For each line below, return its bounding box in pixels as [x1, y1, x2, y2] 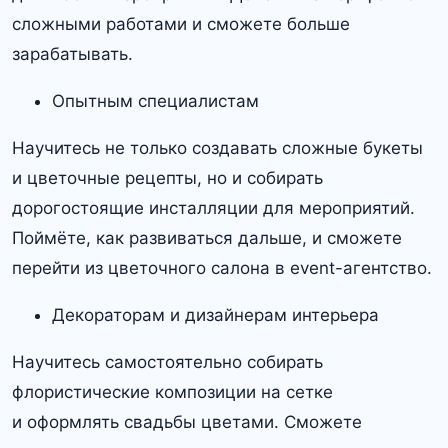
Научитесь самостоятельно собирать [12, 352, 323, 373]
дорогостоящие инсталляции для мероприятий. [12, 198, 415, 219]
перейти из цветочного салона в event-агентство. [12, 258, 432, 279]
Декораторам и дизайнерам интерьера [52, 305, 379, 326]
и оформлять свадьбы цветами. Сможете [12, 412, 362, 433]
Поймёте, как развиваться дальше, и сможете [12, 228, 402, 249]
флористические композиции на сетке [12, 382, 333, 403]
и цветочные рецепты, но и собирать [12, 168, 323, 189]
